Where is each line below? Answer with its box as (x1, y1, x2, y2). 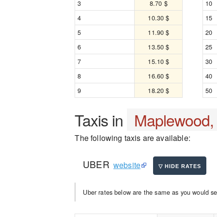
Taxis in (75, 108, 127, 131)
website (113, 159, 141, 170)
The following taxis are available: (75, 132, 190, 143)
